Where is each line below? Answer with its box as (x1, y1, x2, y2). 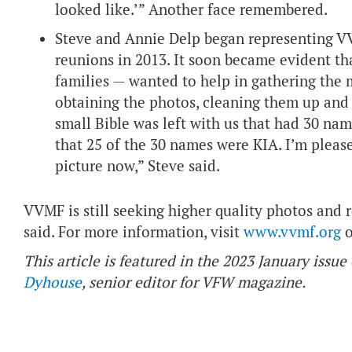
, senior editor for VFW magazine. (82, 273, 309, 292)
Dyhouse (24, 273, 82, 292)
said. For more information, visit (24, 222, 244, 242)
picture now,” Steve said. (55, 156, 220, 176)
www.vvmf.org (244, 222, 341, 242)
